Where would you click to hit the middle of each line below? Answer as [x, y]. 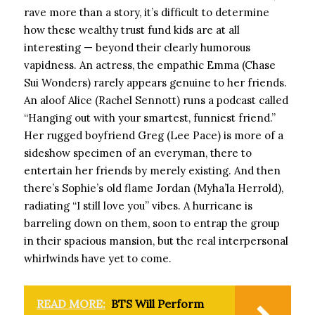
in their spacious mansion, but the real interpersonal [156, 241]
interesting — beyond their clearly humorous [137, 47]
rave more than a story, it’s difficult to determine [147, 12]
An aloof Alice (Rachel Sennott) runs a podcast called [156, 100]
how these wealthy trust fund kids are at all [132, 30]
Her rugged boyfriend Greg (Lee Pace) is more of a [154, 135]
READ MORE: [71, 304]
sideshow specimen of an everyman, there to [138, 153]
